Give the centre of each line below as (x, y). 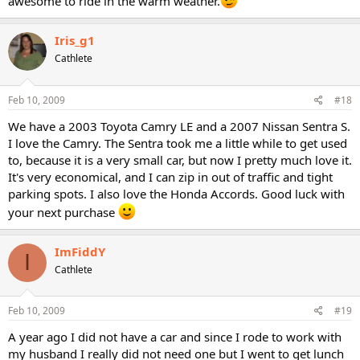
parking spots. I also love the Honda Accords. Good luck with (176, 193)
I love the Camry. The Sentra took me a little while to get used (178, 143)
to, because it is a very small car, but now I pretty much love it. (180, 160)
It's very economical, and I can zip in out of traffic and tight (170, 176)
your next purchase (63, 212)
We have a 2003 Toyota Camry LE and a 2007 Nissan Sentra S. (179, 126)
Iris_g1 (75, 40)
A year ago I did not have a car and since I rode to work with (175, 337)
